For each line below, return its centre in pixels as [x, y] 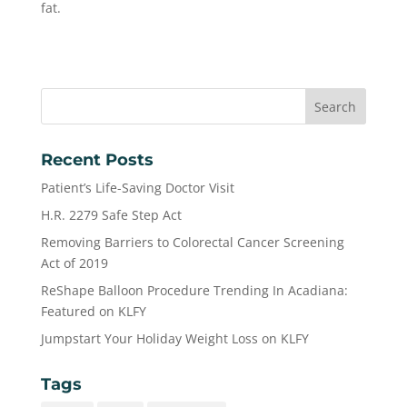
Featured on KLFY [93, 311]
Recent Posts [97, 160]
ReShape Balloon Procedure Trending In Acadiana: [194, 290]
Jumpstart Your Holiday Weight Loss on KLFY [174, 338]
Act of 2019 [74, 263]
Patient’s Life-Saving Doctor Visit [137, 188]
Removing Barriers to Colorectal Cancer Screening [192, 242]
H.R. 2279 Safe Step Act [111, 215]
